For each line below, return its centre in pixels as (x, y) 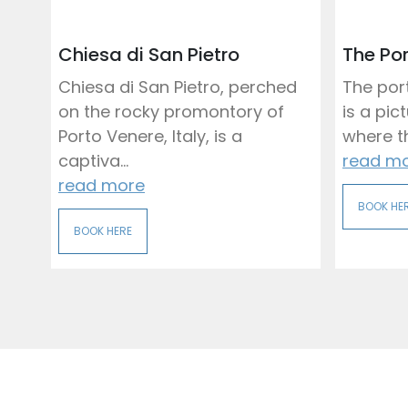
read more (102, 185)
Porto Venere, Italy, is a (150, 136)
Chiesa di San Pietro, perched (178, 87)
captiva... (93, 161)
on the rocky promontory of (171, 112)
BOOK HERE (103, 231)
